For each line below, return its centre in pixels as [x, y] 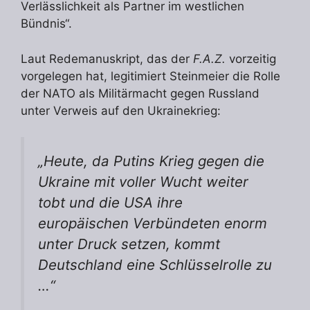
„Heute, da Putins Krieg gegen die [151, 161]
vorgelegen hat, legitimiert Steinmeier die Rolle [151, 76]
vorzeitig [251, 58]
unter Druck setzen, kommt [129, 244]
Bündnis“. [46, 24]
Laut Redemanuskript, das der [107, 58]
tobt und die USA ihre [110, 203]
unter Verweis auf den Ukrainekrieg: [121, 110]
